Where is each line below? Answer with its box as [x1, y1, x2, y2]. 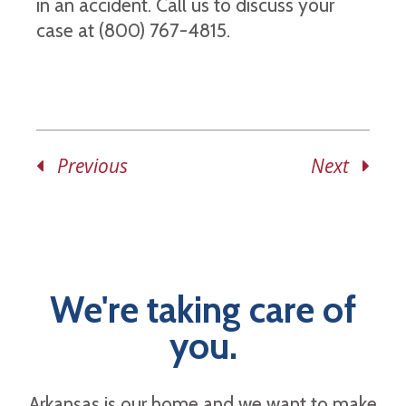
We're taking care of [50, 287, 356, 332]
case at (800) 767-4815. [36, 19, 230, 42]
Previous [43, 153, 128, 179]
